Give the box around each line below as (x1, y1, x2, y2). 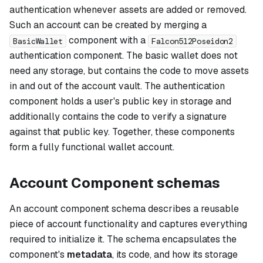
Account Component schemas (9, 174, 220, 193)
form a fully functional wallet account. (9, 141, 174, 154)
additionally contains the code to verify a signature (9, 110, 227, 123)
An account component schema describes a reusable (9, 203, 239, 215)
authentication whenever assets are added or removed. (9, 4, 247, 16)
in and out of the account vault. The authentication (9, 80, 225, 93)
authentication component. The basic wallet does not (9, 49, 238, 62)
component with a (66, 34, 148, 47)
